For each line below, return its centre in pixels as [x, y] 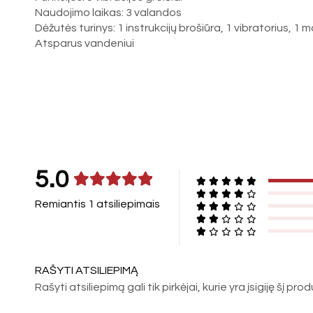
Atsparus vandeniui [85, 43]
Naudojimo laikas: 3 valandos [109, 12]
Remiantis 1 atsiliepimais [98, 204]
